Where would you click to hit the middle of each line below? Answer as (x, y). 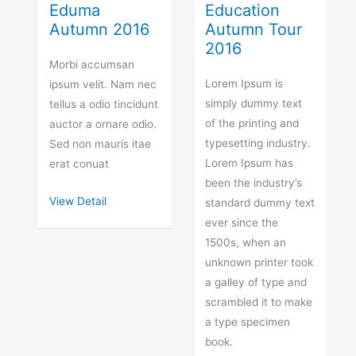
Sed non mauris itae (101, 144)
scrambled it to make (259, 302)
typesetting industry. (258, 143)
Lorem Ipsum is (244, 84)
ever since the (242, 223)
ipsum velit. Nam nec (103, 85)
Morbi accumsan (92, 65)
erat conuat (79, 164)
